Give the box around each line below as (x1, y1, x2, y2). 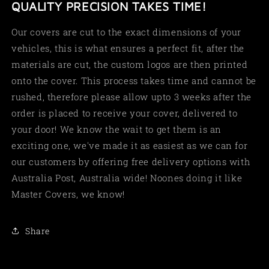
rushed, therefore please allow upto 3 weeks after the (11, 91, 252, 103)
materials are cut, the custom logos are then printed (11, 58, 248, 71)
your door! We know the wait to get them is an (11, 123, 222, 136)
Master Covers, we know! (11, 188, 131, 201)
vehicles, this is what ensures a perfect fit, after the (11, 42, 245, 55)
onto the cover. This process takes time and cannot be (11, 74, 256, 87)
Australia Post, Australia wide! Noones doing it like (11, 172, 243, 184)
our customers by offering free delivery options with (11, 156, 250, 168)
